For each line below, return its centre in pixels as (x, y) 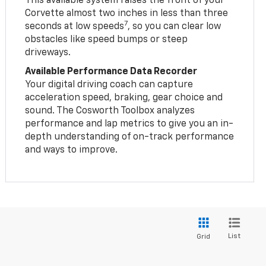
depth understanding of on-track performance (130, 137)
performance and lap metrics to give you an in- (129, 124)
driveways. (48, 53)
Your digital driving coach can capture (109, 85)
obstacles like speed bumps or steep (107, 39)
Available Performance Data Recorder (111, 72)
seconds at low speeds (75, 26)
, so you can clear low (175, 26)
